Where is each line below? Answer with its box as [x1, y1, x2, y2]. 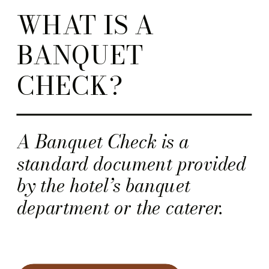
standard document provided [17, 150, 247, 178]
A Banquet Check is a [17, 127, 190, 157]
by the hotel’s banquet [17, 171, 190, 201]
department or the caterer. [17, 193, 223, 222]
